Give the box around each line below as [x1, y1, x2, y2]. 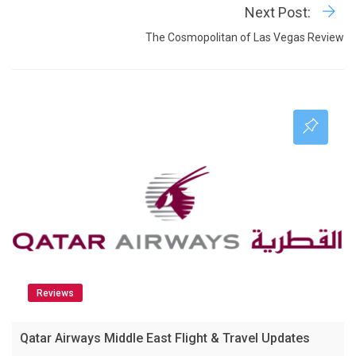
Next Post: [245, 3, 314, 21]
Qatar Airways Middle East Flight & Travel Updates [20, 330, 310, 346]
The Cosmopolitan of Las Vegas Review [145, 30, 344, 44]
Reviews [37, 287, 74, 299]
